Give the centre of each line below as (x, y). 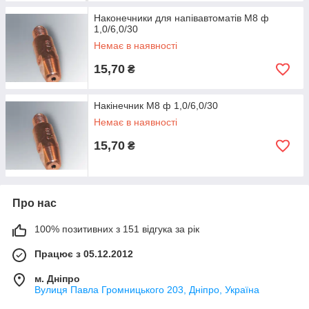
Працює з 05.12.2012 (84, 254)
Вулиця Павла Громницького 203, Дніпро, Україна (147, 290)
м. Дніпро (57, 279)
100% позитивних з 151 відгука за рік (117, 229)
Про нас (34, 203)
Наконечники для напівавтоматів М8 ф (181, 18)
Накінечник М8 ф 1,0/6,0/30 (156, 106)
